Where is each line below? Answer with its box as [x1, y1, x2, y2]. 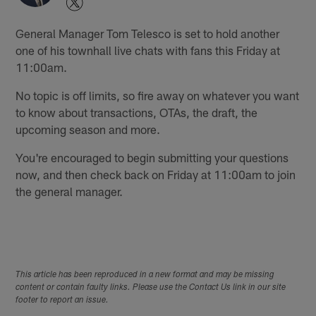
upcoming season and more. [16, 121, 161, 136]
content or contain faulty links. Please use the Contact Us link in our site [16, 283, 286, 292]
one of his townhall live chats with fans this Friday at [16, 42, 281, 57]
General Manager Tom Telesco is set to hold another [16, 25, 280, 40]
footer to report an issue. [16, 296, 109, 305]
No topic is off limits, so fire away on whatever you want [16, 87, 300, 102]
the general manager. [16, 183, 123, 198]
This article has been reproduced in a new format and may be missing [16, 270, 275, 279]
